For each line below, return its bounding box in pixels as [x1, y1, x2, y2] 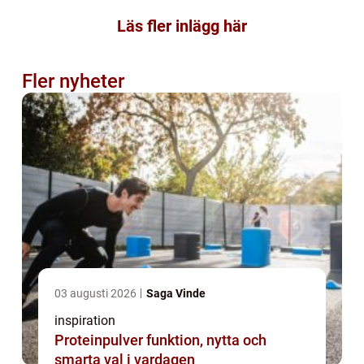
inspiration [54, 313, 115, 329]
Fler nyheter [22, 70, 124, 93]
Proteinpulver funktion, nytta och [54, 331, 146, 349]
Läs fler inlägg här [117, 16, 247, 37]
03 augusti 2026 [54, 287, 139, 301]
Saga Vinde [146, 287, 206, 301]
